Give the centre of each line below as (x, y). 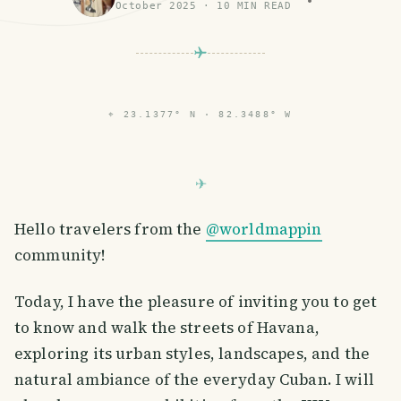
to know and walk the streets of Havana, (167, 327)
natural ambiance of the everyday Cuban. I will (194, 379)
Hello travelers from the (110, 229)
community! (60, 255)
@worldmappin (264, 229)
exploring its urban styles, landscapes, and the (192, 353)
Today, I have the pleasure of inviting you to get (196, 301)
